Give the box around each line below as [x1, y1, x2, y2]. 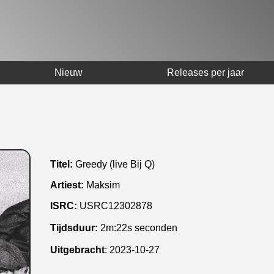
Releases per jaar [167, 67, 244, 78]
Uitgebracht [50, 244, 105, 255]
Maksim [84, 179, 120, 190]
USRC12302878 [80, 200, 152, 211]
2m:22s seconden [100, 222, 177, 233]
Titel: [50, 158, 73, 169]
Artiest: [50, 179, 84, 190]
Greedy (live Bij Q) [73, 158, 155, 169]
